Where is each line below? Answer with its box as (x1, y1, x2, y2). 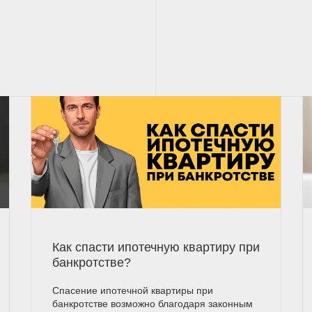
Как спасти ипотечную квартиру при (52, 240, 260, 255)
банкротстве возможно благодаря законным (52, 298, 253, 310)
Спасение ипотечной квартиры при (52, 285, 213, 297)
